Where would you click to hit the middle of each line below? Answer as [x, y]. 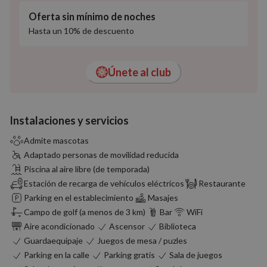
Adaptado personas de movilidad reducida [101, 155]
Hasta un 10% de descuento [81, 31]
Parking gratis [129, 255]
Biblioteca [178, 226]
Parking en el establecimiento [79, 198]
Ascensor [127, 226]
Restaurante [222, 183]
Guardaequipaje [53, 240]
